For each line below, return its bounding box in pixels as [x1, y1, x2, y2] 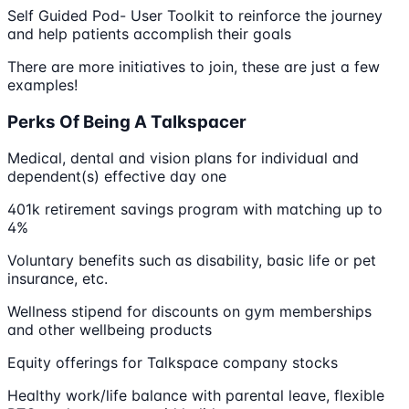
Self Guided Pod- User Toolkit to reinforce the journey [7, 5, 383, 25]
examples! [7, 75, 78, 94]
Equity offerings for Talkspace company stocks [7, 353, 338, 372]
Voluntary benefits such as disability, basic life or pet [7, 251, 376, 270]
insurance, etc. [7, 269, 108, 288]
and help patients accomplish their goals [7, 24, 291, 43]
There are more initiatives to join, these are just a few [7, 57, 380, 76]
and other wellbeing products [7, 320, 212, 340]
